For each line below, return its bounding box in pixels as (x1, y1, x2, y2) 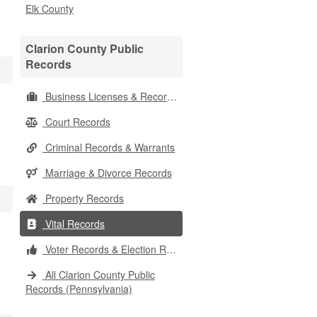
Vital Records (42, 217, 105, 231)
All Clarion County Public (42, 267, 155, 282)
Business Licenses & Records (42, 89, 167, 103)
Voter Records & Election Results (42, 242, 166, 256)
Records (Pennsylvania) (25, 282, 132, 296)
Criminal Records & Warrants (42, 140, 175, 154)
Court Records (42, 115, 110, 129)
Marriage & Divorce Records (42, 166, 172, 180)
